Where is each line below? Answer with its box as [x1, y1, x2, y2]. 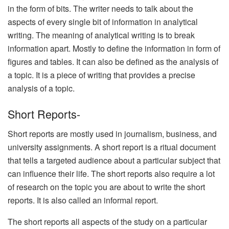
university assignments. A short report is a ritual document [8, 141, 216, 153]
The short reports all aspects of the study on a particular [8, 215, 207, 227]
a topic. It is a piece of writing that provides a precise [8, 69, 195, 81]
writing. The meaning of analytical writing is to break [8, 29, 195, 41]
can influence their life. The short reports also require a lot [8, 167, 215, 179]
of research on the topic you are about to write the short [8, 180, 205, 193]
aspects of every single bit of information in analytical [8, 16, 198, 28]
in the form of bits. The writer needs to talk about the [8, 3, 193, 15]
